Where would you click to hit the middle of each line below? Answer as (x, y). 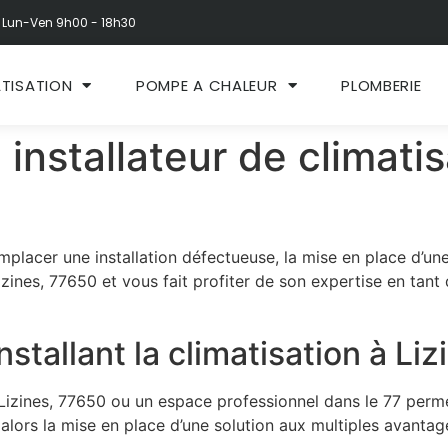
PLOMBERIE (381, 85)
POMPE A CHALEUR (207, 85)
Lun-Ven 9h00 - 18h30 (69, 22)
